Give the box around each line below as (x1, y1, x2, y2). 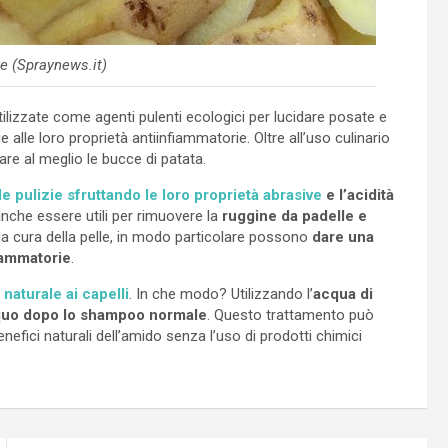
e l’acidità (322, 185, 394, 204)
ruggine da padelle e (222, 206, 367, 225)
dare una (312, 227, 374, 246)
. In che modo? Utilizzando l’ (129, 284, 313, 303)
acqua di (313, 284, 373, 303)
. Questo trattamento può (207, 305, 374, 324)
